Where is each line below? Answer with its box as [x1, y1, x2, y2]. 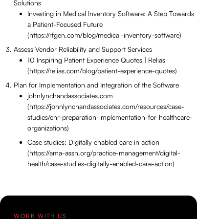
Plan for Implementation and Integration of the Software [14, 81, 179, 89]
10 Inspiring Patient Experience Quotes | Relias [27, 56, 165, 65]
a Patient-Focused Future [27, 20, 103, 29]
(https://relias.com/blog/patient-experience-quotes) [27, 66, 177, 75]
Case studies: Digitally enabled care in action [27, 138, 159, 147]
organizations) [27, 124, 69, 132]
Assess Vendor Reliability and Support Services [14, 45, 152, 54]
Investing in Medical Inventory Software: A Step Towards [27, 9, 194, 18]
